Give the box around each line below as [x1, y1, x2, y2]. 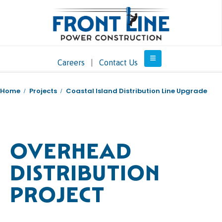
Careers [57, 57, 85, 67]
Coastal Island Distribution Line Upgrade [66, 86, 207, 96]
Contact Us [99, 57, 138, 67]
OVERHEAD [10, 137, 132, 166]
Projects [29, 86, 57, 96]
